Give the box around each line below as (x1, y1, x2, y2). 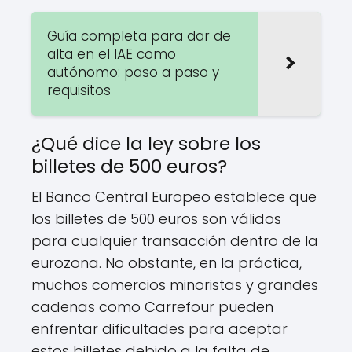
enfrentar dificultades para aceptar (31, 318, 288, 339)
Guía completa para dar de (47, 26, 231, 46)
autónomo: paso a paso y (47, 62, 219, 82)
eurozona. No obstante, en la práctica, (31, 252, 302, 273)
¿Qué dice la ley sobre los (31, 130, 261, 156)
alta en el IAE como (47, 44, 176, 64)
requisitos (47, 80, 111, 100)
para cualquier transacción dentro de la (31, 230, 318, 251)
